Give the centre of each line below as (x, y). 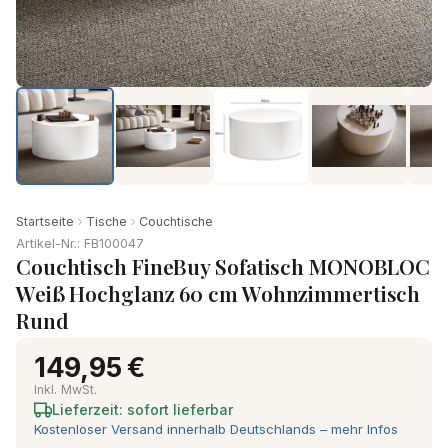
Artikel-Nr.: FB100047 (80, 243)
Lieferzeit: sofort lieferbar (142, 409)
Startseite (45, 221)
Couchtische (176, 221)
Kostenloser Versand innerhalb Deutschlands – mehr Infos (216, 429)
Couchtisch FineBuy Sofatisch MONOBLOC (223, 266)
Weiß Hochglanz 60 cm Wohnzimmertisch (218, 293)
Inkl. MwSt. (65, 389)
